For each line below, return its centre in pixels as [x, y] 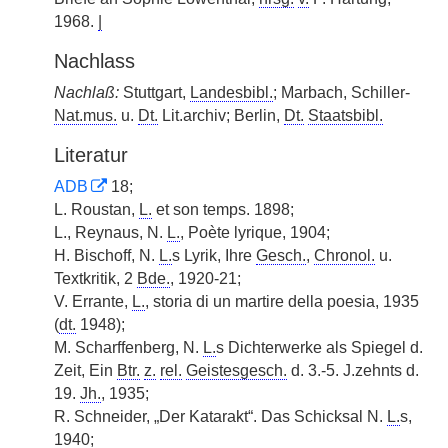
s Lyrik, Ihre [214, 255]
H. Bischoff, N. [106, 255]
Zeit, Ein [85, 370]
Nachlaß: [86, 92]
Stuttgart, [154, 92]
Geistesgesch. [236, 370]
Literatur [91, 155]
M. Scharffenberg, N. [128, 347]
